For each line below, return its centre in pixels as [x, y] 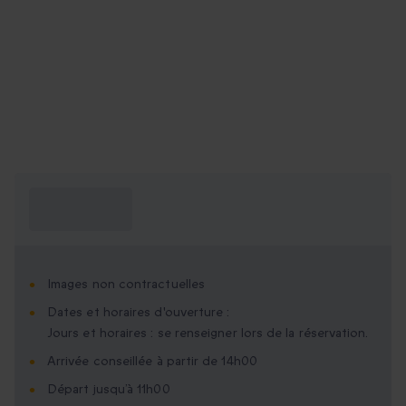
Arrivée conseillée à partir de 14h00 [152, 362]
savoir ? [54, 221]
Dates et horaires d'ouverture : [139, 313]
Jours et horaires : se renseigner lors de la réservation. [208, 333]
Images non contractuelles [126, 285]
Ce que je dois [76, 199]
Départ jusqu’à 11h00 [109, 390]
